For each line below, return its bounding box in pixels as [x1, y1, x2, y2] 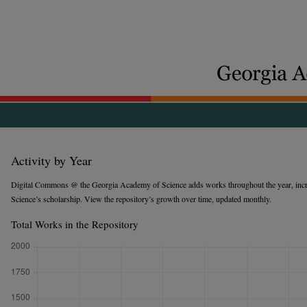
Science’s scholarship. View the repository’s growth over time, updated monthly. [11, 193, 271, 204]
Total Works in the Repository [11, 217, 138, 231]
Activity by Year [11, 152, 92, 169]
